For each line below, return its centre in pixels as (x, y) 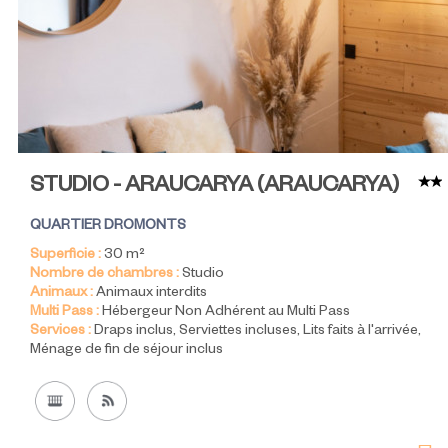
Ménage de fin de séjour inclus (126, 350)
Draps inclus (133, 331)
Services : (60, 331)
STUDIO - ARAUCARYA (143, 187)
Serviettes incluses (238, 331)
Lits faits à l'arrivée (360, 331)
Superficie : (65, 255)
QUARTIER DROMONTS (108, 226)
